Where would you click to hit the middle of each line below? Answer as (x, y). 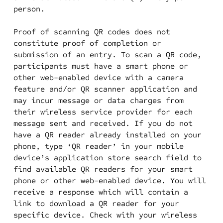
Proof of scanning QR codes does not (92, 32)
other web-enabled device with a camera (98, 77)
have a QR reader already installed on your (107, 135)
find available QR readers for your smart (103, 169)
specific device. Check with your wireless (105, 215)
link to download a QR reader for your (96, 203)
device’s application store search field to (107, 158)
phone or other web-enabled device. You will (110, 180)
